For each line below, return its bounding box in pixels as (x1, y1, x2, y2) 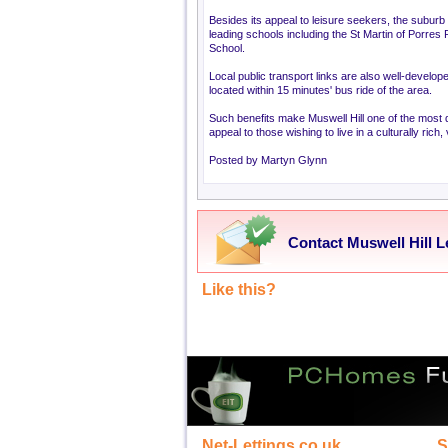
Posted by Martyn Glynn (209, 154, 327, 166)
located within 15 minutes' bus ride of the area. (209, 84, 432, 96)
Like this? (202, 281, 276, 298)
